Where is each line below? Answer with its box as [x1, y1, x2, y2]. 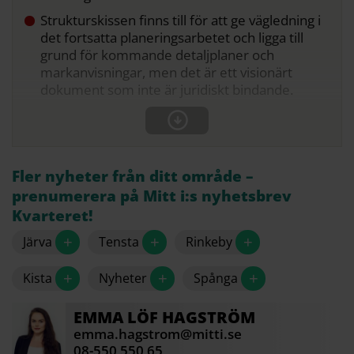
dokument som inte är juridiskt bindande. [40, 80, 293, 99]
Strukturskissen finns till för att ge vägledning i [40, 10, 321, 29]
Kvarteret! [12, 205, 93, 226]
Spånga [194, 269, 238, 287]
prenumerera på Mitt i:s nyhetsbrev [12, 185, 292, 206]
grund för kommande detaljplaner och [40, 45, 274, 64]
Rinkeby [186, 232, 232, 250]
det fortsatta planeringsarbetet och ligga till [40, 28, 303, 47]
